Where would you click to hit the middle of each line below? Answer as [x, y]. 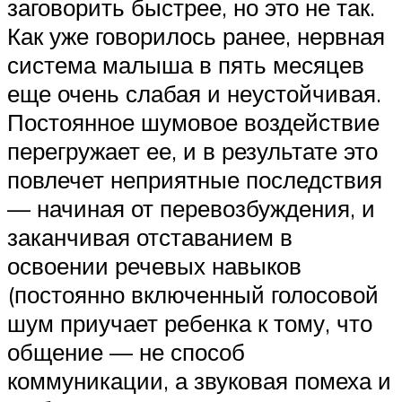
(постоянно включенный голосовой [193, 295]
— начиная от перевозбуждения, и [191, 209]
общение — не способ [126, 352]
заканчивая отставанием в [150, 237]
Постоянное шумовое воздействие [193, 122]
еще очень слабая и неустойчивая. [194, 94]
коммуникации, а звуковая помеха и [199, 381]
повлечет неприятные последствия [195, 180]
